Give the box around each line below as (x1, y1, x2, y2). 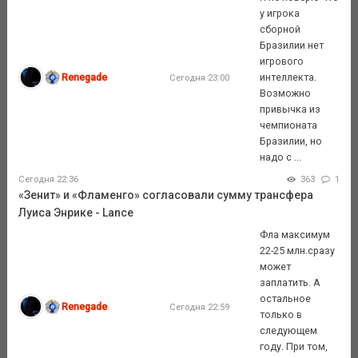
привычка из (260, 102, 321, 115)
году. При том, (260, 340, 328, 352)
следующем (260, 324, 318, 336)
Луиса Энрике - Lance (18, 206, 133, 220)
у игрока (260, 6, 300, 19)
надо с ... (260, 150, 302, 163)
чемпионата (260, 118, 318, 131)
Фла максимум (260, 228, 331, 241)
